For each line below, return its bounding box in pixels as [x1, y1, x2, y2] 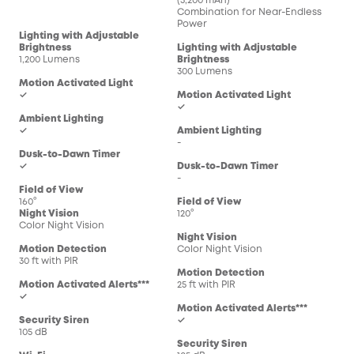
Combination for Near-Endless [177, 7, 322, 17]
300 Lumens [177, 66, 232, 76]
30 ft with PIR [19, 256, 78, 265]
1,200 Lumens [19, 55, 80, 64]
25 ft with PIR [177, 280, 235, 289]
